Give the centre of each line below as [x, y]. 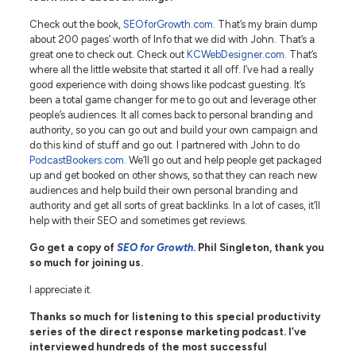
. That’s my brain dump [265, 24]
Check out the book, [76, 24]
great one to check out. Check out [108, 54]
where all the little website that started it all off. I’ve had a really [171, 69]
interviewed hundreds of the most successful [148, 346]
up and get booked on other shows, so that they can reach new [173, 175]
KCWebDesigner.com [235, 54]
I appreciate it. [60, 289]
